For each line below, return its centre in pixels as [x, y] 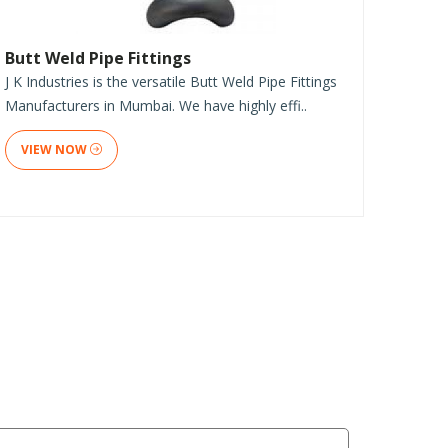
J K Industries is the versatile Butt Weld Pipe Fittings [171, 81]
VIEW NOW [55, 149]
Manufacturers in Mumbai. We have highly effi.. [156, 105]
